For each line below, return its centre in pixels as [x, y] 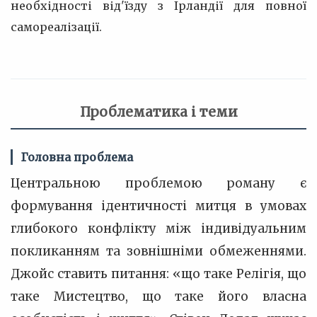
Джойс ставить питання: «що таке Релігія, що [158, 274]
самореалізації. [56, 27]
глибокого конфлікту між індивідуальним [158, 229]
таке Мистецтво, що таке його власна [158, 296]
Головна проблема [77, 157]
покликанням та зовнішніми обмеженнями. [158, 251]
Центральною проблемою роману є [158, 183]
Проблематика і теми [158, 112]
